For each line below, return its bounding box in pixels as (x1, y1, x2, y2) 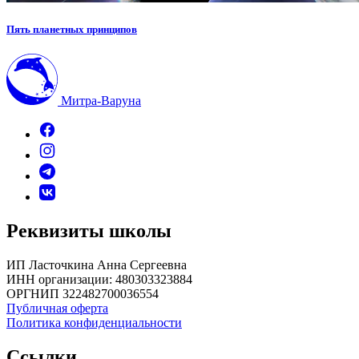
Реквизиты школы (6, 220, 171, 241)
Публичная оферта (6, 301, 108, 315)
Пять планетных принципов (6, 22, 137, 35)
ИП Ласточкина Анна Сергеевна (6, 257, 187, 272)
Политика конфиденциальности (6, 315, 182, 329)
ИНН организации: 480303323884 (6, 272, 192, 286)
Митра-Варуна (61, 93, 141, 107)
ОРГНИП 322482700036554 (6, 286, 159, 301)
